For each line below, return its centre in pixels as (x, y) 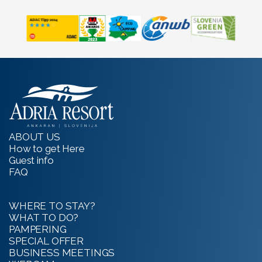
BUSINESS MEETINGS (62, 253)
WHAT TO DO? (44, 218)
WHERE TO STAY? (52, 206)
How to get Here (47, 149)
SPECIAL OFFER (46, 241)
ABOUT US (35, 137)
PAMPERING (38, 229)
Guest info (31, 160)
